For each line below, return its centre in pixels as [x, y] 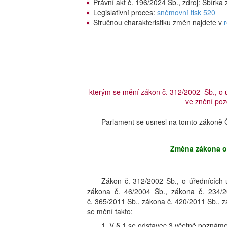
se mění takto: [110, 211]
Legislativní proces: [125, 12]
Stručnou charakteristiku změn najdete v [159, 22]
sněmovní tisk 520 [186, 12]
